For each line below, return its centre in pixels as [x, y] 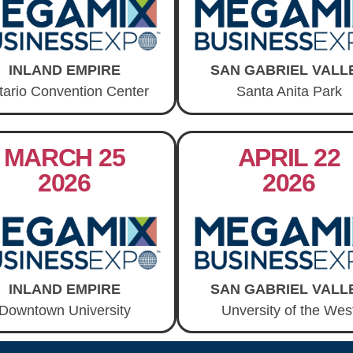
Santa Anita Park [289, 92]
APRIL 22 [289, 157]
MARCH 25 [64, 157]
